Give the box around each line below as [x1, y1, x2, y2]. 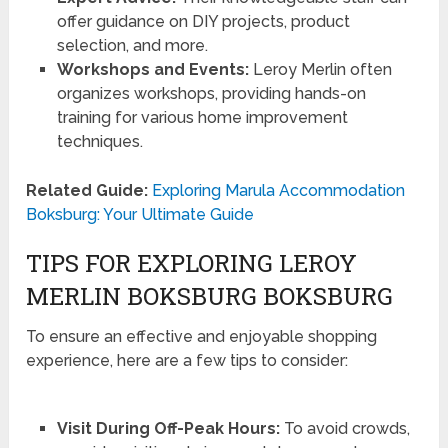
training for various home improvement [56, 108, 348, 128]
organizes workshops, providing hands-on [56, 84, 366, 104]
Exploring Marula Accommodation [152, 181, 406, 201]
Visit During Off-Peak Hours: [56, 419, 280, 439]
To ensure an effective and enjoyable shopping [26, 327, 378, 347]
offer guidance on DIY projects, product [56, 12, 350, 32]
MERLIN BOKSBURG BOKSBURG [26, 280, 394, 313]
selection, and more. [56, 36, 208, 56]
